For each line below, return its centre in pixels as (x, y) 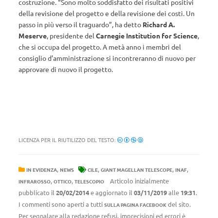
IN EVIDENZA (42, 170)
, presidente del (71, 36)
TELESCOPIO (89, 181)
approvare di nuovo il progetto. (66, 69)
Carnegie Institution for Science (147, 36)
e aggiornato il (111, 192)
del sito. (179, 204)
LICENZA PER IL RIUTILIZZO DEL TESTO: (68, 140)
